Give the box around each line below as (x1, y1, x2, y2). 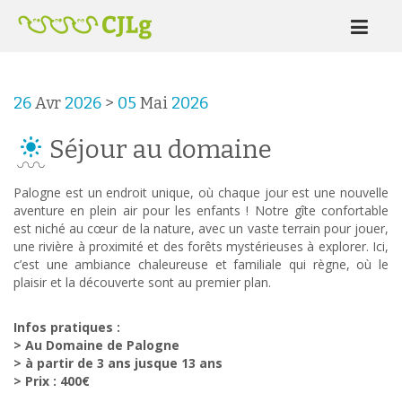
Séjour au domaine (49, 134, 272, 164)
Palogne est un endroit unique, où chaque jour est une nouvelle (13, 184, 389, 202)
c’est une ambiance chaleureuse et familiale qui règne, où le (13, 256, 389, 274)
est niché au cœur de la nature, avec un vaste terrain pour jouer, (13, 220, 389, 238)
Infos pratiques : (13, 319, 120, 336)
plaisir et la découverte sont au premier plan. (13, 274, 271, 292)
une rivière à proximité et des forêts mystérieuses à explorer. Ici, (13, 238, 389, 256)
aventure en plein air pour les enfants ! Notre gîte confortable (13, 202, 389, 220)
